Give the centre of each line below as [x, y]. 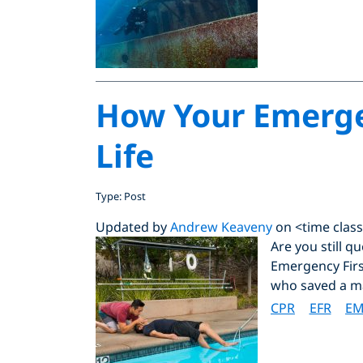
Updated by [133, 226]
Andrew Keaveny [221, 226]
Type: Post [121, 196]
